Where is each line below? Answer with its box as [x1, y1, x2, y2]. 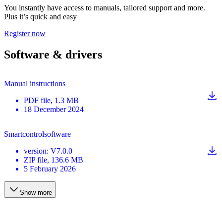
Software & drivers [4, 48, 102, 61]
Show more [20, 188, 52, 196]
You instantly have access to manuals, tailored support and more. [4, 3, 205, 12]
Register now [4, 29, 46, 38]
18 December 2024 [24, 105, 84, 113]
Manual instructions [4, 79, 65, 88]
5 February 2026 [24, 164, 76, 173]
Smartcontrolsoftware [4, 129, 71, 138]
